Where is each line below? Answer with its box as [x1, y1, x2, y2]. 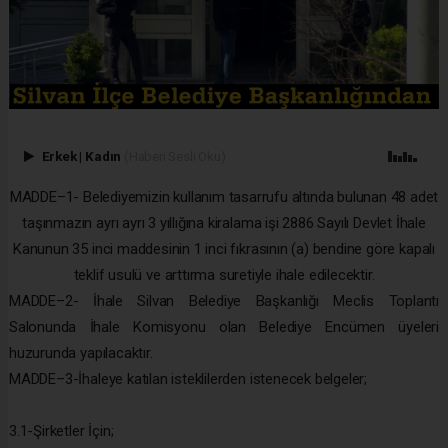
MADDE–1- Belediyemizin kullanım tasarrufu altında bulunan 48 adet [9, 187, 439, 206]
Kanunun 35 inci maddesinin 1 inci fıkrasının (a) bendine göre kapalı [13, 239, 435, 258]
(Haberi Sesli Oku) [123, 147, 226, 164]
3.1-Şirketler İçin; [9, 421, 114, 440]
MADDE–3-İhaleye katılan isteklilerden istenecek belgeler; [9, 369, 368, 388]
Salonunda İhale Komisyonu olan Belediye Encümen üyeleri [9, 317, 439, 336]
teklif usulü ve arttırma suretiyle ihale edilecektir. [73, 265, 375, 284]
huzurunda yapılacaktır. [9, 343, 153, 362]
